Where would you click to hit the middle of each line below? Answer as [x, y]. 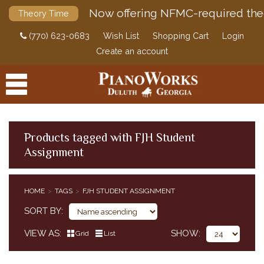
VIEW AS [42, 233]
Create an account [132, 51]
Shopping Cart [181, 36]
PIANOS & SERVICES [41, 230]
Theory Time [44, 13]
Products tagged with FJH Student [110, 137]
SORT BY [43, 211]
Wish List [121, 36]
